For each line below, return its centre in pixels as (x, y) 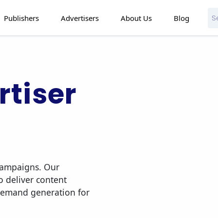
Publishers (21, 18)
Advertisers (80, 18)
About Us (136, 18)
